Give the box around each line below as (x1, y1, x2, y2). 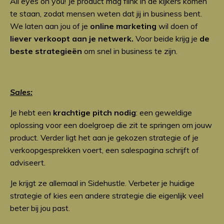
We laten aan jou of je (10, 20, 90, 31)
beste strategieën (10, 45, 82, 56)
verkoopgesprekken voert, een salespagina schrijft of (10, 144, 199, 155)
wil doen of (156, 20, 198, 31)
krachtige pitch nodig (53, 107, 136, 117)
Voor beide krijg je (133, 33, 199, 43)
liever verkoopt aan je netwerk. (10, 33, 133, 43)
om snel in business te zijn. (82, 45, 177, 56)
